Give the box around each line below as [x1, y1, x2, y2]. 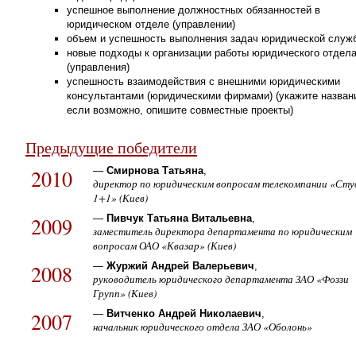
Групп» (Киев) [93, 286, 157, 301]
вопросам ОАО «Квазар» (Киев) [93, 238, 237, 253]
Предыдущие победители [25, 136, 197, 158]
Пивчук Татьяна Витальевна [106, 211, 253, 224]
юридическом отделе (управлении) [67, 17, 236, 30]
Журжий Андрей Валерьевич [106, 260, 255, 273]
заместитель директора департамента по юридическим [93, 223, 353, 238]
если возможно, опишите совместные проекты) [67, 103, 294, 116]
